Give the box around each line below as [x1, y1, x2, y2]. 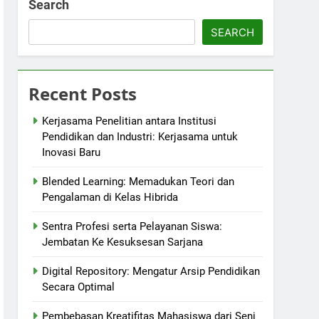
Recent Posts [28, 82, 137, 105]
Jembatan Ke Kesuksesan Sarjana [42, 236, 204, 249]
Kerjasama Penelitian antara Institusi [42, 115, 217, 127]
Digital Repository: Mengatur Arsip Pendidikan [42, 265, 261, 278]
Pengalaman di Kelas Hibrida [42, 191, 179, 204]
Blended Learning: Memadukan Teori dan [42, 175, 235, 188]
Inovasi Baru [42, 146, 101, 159]
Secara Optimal [42, 281, 115, 293]
